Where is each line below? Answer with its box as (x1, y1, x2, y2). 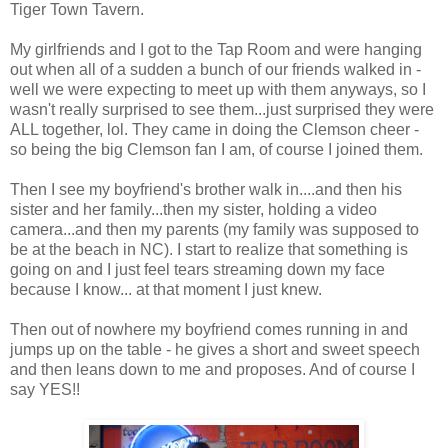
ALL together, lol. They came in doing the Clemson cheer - (10, 120, 419, 138)
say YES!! (10, 380, 80, 398)
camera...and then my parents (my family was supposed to (10, 220, 419, 238)
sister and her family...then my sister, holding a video (10, 200, 377, 218)
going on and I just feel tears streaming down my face (10, 260, 385, 278)
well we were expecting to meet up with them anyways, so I (10, 80, 426, 98)
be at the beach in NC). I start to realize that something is (10, 240, 408, 258)
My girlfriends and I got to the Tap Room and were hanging (10, 40, 422, 58)
